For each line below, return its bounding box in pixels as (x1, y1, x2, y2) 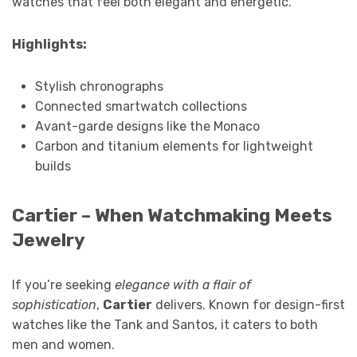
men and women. (12, 336, 115, 352)
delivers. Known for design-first (152, 296, 345, 312)
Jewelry (12, 229, 85, 251)
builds (34, 158, 71, 174)
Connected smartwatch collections (34, 98, 247, 114)
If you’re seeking (12, 277, 115, 292)
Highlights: (12, 36, 87, 52)
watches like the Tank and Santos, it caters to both (12, 316, 318, 332)
